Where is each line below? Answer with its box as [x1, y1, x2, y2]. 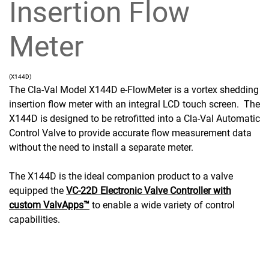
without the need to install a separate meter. [9, 141, 193, 153]
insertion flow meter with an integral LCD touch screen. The [9, 98, 260, 110]
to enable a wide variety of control [89, 199, 235, 211]
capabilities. [9, 213, 62, 225]
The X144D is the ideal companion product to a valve [9, 170, 233, 182]
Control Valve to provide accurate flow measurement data [9, 127, 252, 139]
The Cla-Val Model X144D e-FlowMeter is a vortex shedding [9, 83, 259, 95]
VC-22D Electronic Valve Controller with [66, 184, 231, 196]
